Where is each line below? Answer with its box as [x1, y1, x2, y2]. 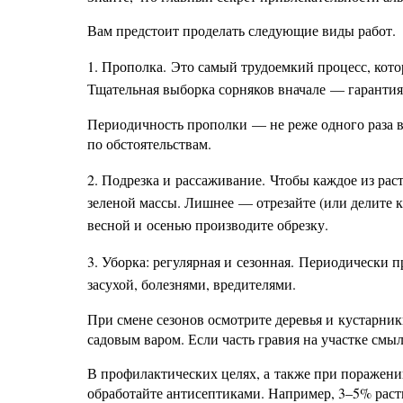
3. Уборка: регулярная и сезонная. [87, 252, 299, 271]
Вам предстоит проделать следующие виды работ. [87, 21, 396, 40]
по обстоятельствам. [87, 134, 211, 153]
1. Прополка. [87, 57, 171, 76]
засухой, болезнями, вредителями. [87, 274, 296, 293]
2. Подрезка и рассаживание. [87, 170, 270, 189]
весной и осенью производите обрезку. [87, 215, 328, 234]
